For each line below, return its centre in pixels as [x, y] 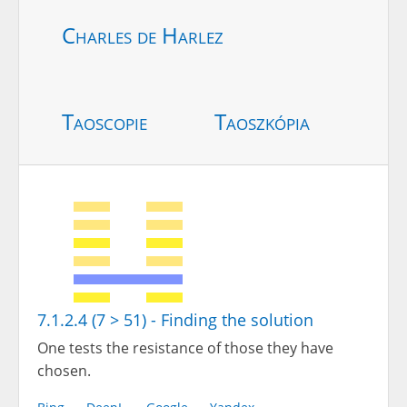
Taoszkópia [262, 122]
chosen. [64, 371]
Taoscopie [104, 122]
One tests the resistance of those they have [185, 348]
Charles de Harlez [143, 35]
